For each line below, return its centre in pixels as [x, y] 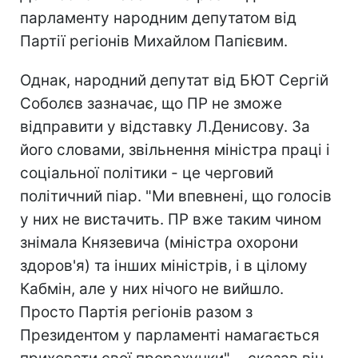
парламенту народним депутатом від [158, 18]
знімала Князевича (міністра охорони [159, 243]
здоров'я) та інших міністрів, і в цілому [164, 266]
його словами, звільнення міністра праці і [175, 150]
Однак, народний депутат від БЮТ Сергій [174, 80]
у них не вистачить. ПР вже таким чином [171, 219]
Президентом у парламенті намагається [170, 335]
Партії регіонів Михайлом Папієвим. [154, 41]
